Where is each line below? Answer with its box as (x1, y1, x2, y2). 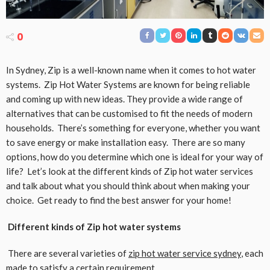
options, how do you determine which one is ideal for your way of (6, 151, 263, 163)
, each (241, 248, 263, 259)
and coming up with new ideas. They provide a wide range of (6, 93, 243, 105)
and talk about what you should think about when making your (6, 180, 250, 192)
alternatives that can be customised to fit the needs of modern (6, 108, 253, 119)
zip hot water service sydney (128, 248, 241, 259)
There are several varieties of (6, 248, 128, 259)
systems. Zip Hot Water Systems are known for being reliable (6, 79, 250, 90)
